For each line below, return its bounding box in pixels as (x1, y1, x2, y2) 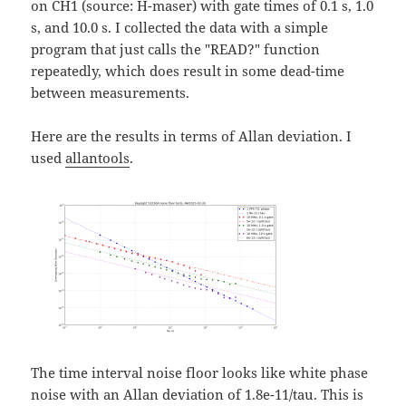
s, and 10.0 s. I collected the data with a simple (31, 18, 329, 37)
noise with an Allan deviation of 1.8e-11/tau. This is (31, 385, 364, 404)
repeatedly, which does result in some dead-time (31, 62, 345, 81)
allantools (65, 149, 130, 168)
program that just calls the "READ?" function (31, 40, 321, 59)
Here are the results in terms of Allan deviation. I (31, 127, 353, 146)
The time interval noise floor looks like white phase (31, 363, 369, 382)
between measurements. (31, 83, 190, 102)
